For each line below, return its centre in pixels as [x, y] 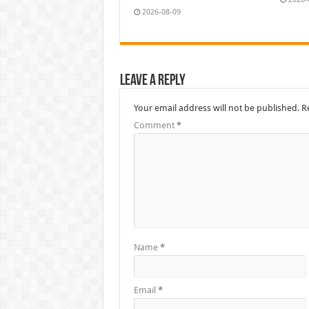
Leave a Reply [152, 81]
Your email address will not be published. [216, 108]
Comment [155, 126]
